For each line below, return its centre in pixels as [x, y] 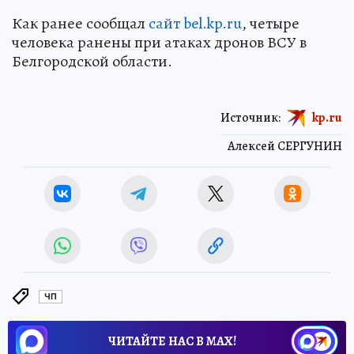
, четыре [271, 23]
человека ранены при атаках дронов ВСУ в [159, 42]
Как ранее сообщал [80, 23]
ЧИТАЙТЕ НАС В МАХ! [172, 341]
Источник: [250, 117]
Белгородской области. [92, 61]
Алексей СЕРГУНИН [285, 146]
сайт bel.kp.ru [195, 23]
